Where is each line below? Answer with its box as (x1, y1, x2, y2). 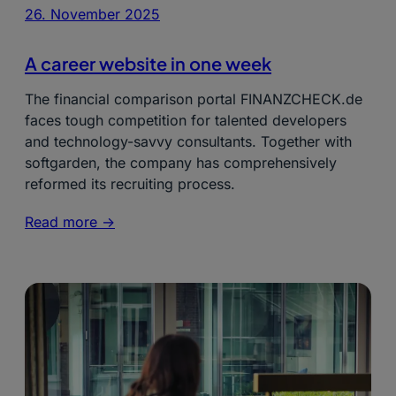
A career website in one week (25, 52, 271, 75)
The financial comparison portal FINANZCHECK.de (25, 90, 362, 109)
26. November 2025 (25, 5, 160, 24)
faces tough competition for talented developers (25, 111, 346, 130)
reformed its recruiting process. (25, 175, 235, 194)
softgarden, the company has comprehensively (25, 154, 337, 172)
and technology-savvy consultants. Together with (25, 133, 352, 151)
